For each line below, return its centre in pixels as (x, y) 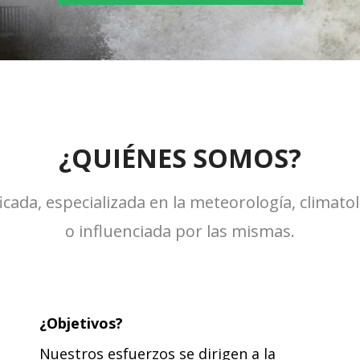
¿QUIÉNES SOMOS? (180, 158)
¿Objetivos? (81, 323)
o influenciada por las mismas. (180, 231)
